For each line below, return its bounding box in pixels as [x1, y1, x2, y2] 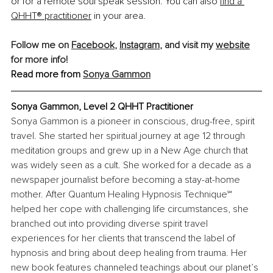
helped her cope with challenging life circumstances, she [11, 203, 251, 216]
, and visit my [160, 39, 216, 52]
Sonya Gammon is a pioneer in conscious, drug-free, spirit [11, 115, 257, 128]
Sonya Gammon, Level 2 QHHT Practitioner [11, 101, 193, 113]
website [216, 39, 250, 52]
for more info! [11, 54, 68, 66]
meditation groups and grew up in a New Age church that [11, 144, 250, 157]
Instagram [119, 39, 160, 52]
